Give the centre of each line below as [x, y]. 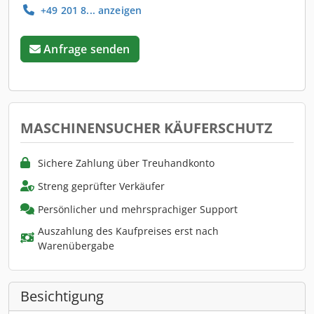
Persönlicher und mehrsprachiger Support [138, 209]
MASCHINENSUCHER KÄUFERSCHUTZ [146, 128]
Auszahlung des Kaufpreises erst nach [128, 231]
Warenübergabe [76, 245]
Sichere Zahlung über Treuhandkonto [126, 163]
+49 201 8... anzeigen [90, 10]
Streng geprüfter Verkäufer [101, 186]
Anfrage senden [87, 49]
